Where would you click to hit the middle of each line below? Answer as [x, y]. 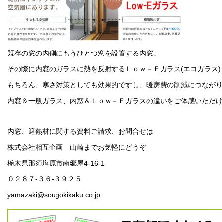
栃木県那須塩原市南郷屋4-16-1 [56, 163]
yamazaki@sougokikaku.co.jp [54, 195]
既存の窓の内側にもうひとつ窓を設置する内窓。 [84, 53]
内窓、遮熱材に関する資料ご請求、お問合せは [80, 132]
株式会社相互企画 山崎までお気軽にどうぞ [77, 147]
